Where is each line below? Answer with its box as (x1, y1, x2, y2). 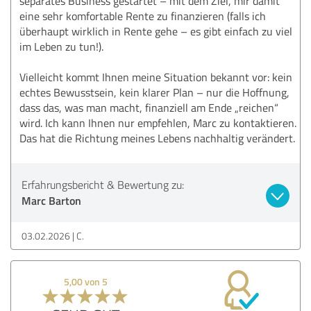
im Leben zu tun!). (19, 38, 103, 54)
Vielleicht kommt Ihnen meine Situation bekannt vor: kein (19, 69, 292, 85)
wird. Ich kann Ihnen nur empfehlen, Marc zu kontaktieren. (19, 115, 296, 131)
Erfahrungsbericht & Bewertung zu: (22, 176, 184, 192)
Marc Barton (22, 192, 81, 208)
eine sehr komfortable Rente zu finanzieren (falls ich (19, 8, 266, 24)
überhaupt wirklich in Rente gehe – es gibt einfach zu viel (19, 23, 292, 39)
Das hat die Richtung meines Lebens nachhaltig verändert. (19, 130, 295, 146)
